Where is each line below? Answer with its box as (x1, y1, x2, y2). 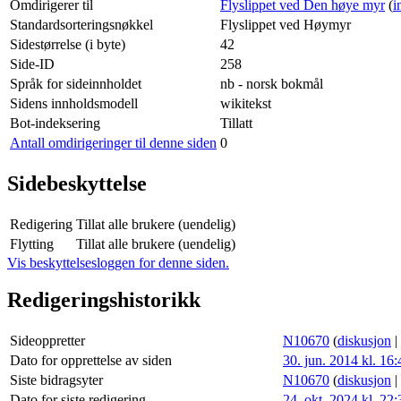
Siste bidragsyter (10, 372, 103, 388)
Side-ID (10, 55, 55, 72)
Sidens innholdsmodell (10, 95, 138, 111)
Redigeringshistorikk (7, 288, 200, 312)
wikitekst (220, 95, 271, 111)
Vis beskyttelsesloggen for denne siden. (7, 254, 229, 270)
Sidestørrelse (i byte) (10, 36, 125, 52)
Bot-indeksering (10, 115, 100, 131)
